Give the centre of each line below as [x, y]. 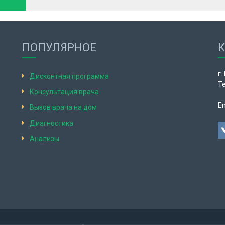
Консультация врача [64, 92]
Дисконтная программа [69, 76]
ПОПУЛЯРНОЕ [59, 47]
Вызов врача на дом [63, 107]
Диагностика [51, 123]
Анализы [44, 139]
